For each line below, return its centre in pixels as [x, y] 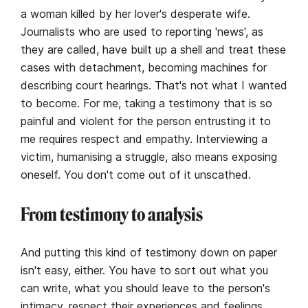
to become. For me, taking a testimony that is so [146, 103]
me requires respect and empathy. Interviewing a [144, 139]
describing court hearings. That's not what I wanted [154, 85]
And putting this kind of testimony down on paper [149, 252]
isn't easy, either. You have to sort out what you [144, 270]
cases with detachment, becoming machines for [144, 67]
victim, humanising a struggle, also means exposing [149, 156]
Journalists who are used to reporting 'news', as [142, 31]
